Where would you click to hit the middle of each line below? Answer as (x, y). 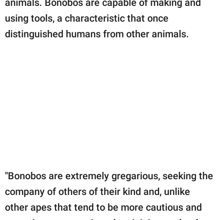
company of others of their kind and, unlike (97, 191)
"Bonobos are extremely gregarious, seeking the (109, 176)
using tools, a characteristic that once (87, 18)
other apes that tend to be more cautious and (103, 207)
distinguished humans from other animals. (97, 34)
